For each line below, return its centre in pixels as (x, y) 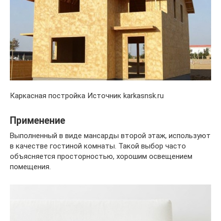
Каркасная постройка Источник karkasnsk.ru (87, 95)
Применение (37, 120)
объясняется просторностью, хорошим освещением (101, 156)
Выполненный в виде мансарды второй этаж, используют (110, 135)
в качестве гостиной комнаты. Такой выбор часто (98, 146)
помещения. (30, 166)
